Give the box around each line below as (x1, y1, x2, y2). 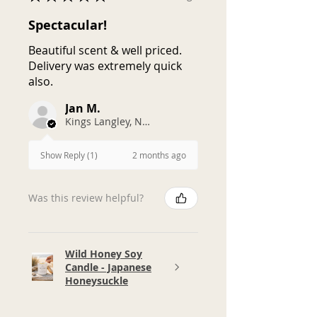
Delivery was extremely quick (28, 57, 182, 74)
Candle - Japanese (65, 260, 151, 274)
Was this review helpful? (28, 191, 144, 205)
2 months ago (132, 149, 186, 161)
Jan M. (65, 100, 100, 116)
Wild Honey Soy (65, 246, 142, 260)
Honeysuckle (65, 273, 128, 287)
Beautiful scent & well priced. (28, 42, 182, 58)
